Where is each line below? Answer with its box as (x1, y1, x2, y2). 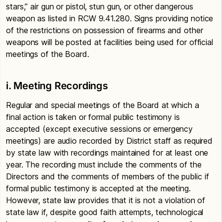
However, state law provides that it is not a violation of (6, 195, 206, 205)
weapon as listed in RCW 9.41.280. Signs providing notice (6, 13, 214, 23)
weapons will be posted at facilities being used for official (6, 37, 213, 47)
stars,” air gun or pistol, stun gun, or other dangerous (6, 1, 193, 11)
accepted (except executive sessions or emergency (6, 124, 193, 134)
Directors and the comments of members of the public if (6, 171, 209, 181)
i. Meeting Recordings (6, 80, 108, 92)
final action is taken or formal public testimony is (6, 112, 180, 122)
